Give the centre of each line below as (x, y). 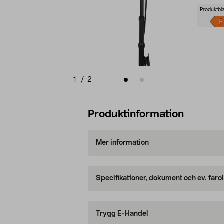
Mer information (122, 143)
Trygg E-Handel (122, 214)
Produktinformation (136, 114)
